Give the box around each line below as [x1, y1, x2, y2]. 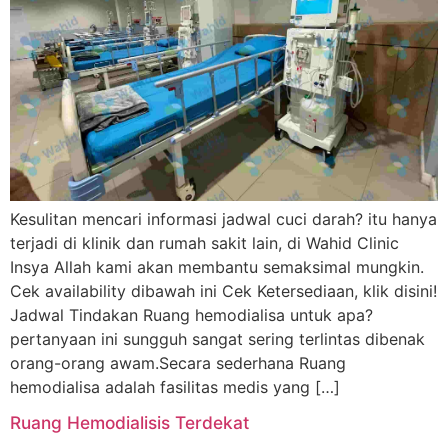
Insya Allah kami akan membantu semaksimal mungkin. [10, 257, 424, 277]
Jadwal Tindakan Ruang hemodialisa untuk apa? [10, 305, 373, 325]
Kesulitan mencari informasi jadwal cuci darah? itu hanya [10, 209, 437, 229]
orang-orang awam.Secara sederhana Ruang [10, 353, 346, 373]
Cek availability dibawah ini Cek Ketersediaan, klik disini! [10, 281, 437, 301]
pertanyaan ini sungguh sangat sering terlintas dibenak [10, 329, 425, 349]
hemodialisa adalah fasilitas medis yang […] [10, 377, 340, 397]
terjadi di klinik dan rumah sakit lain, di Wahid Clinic [10, 233, 399, 253]
